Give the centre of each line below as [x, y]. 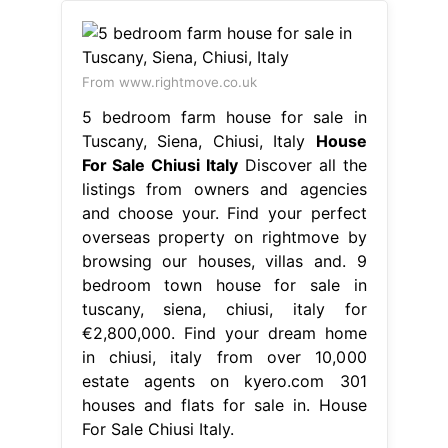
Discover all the [302, 164]
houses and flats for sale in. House [224, 404]
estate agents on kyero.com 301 [224, 380]
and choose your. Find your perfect [224, 212]
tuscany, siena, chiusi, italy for [224, 308]
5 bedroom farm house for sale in [224, 116]
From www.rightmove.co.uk [169, 81]
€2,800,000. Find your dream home [224, 332]
